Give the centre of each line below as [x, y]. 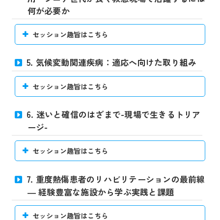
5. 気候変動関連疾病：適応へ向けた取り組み [111, 62]
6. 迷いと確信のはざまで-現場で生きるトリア [113, 114]
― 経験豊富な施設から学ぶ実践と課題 [100, 192]
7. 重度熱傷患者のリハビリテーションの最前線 [116, 179]
